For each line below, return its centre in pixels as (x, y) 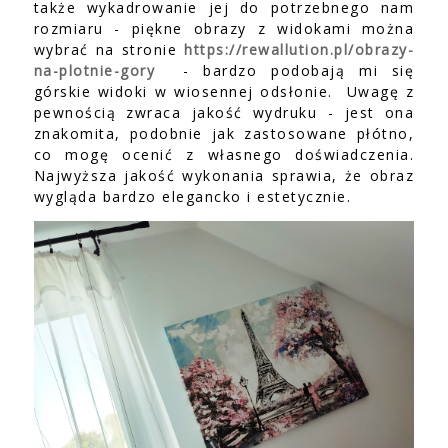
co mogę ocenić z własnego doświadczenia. (224, 154)
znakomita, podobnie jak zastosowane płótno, (224, 133)
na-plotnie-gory (94, 70)
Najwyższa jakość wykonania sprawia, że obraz (224, 175)
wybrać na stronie (109, 49)
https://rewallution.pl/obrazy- (299, 49)
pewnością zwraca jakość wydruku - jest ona (224, 112)
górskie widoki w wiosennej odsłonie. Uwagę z (224, 91)
